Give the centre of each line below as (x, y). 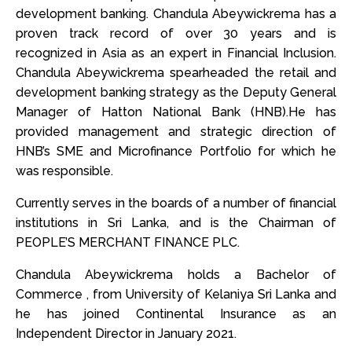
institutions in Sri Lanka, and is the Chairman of (176, 222)
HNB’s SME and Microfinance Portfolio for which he (176, 151)
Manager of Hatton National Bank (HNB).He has (176, 112)
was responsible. (64, 170)
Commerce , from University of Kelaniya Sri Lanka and (176, 294)
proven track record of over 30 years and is (176, 33)
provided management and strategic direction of (176, 131)
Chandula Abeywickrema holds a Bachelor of (176, 274)
